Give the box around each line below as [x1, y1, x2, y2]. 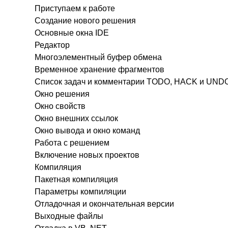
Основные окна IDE [34, 28, 109, 37]
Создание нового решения [34, 16, 136, 25]
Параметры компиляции [34, 187, 126, 196]
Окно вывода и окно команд [34, 126, 140, 135]
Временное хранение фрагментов [34, 65, 164, 74]
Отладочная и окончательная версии [34, 199, 174, 208]
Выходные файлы [34, 211, 103, 220]
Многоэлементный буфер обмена [34, 52, 162, 62]
